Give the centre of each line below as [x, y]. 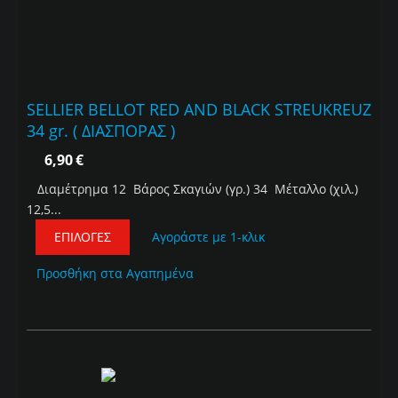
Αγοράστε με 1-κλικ [208, 237]
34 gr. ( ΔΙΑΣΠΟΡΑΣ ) [101, 131]
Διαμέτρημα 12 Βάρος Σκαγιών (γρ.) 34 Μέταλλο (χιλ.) [192, 189]
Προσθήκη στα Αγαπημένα [115, 274]
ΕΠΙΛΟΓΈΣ [83, 237]
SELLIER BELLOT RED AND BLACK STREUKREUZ [199, 110]
